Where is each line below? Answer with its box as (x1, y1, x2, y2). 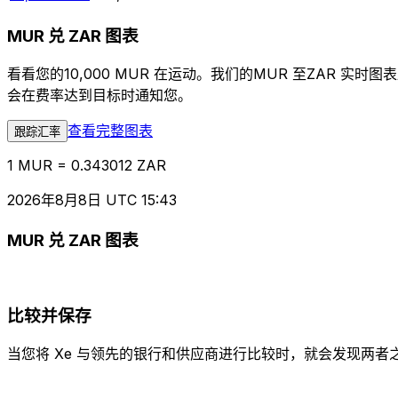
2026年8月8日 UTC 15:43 (7, 191, 177, 210)
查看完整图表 (68, 122, 153, 140)
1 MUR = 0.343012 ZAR (7, 156, 166, 175)
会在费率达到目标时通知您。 (7, 86, 192, 105)
